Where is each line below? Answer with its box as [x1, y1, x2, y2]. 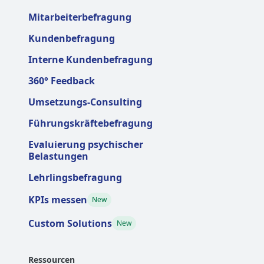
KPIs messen [28, 193, 87, 207]
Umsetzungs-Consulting [28, 95, 142, 109]
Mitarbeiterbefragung [28, 11, 131, 24]
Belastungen [28, 150, 88, 163]
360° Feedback [28, 74, 95, 88]
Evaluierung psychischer [28, 138, 143, 151]
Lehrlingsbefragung [28, 171, 122, 184]
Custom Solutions [28, 217, 112, 230]
